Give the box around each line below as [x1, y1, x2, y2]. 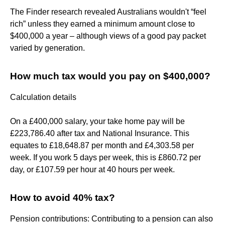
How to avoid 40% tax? [10, 192, 115, 203]
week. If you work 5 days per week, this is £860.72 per [10, 153, 201, 162]
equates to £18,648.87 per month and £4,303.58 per [10, 141, 194, 150]
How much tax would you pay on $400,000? [10, 70, 210, 81]
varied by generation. [10, 43, 85, 52]
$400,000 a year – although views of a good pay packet [10, 31, 206, 40]
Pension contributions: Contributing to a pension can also [10, 214, 213, 223]
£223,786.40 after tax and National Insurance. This [10, 129, 189, 138]
